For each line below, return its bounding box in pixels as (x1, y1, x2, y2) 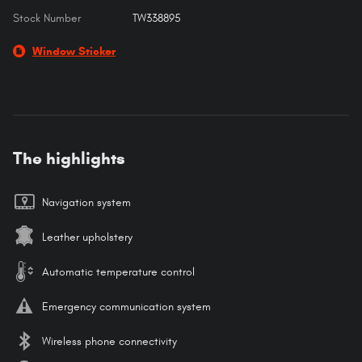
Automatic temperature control (42, 264, 195, 279)
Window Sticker (32, 44, 116, 58)
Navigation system (42, 195, 131, 209)
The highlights (13, 147, 125, 169)
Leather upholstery (42, 229, 133, 244)
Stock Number (13, 11, 81, 25)
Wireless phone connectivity (42, 334, 177, 348)
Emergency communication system (42, 299, 211, 314)
